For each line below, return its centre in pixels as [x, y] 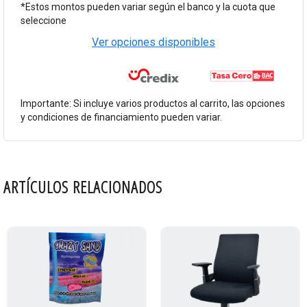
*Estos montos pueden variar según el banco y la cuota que [148, 7]
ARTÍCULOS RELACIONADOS [83, 187]
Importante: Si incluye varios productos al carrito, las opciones [153, 104]
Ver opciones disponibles [153, 42]
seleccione [44, 21]
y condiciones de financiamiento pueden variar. [121, 118]
